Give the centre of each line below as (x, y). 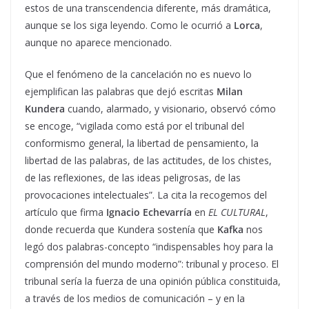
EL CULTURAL (237, 212)
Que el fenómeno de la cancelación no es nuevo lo (138, 74)
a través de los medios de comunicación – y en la (135, 298)
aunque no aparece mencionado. (98, 42)
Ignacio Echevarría (149, 212)
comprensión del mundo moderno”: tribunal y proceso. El (152, 263)
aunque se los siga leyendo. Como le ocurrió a (129, 25)
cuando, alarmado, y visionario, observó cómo (170, 108)
